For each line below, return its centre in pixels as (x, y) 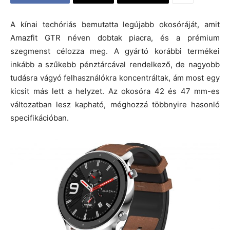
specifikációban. (40, 118)
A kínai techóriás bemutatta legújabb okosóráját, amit (115, 24)
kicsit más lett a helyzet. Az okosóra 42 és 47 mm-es (115, 91)
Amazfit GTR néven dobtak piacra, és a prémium (115, 38)
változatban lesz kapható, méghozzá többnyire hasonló (115, 104)
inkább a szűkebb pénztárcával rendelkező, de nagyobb (115, 64)
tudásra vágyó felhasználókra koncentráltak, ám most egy (115, 78)
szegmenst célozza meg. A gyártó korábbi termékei (115, 51)
